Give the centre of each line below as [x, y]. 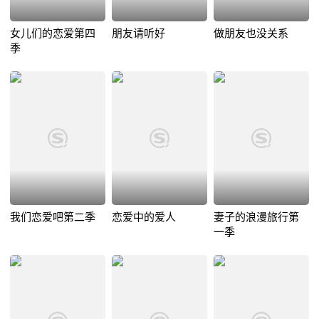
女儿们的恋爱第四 [53, 33]
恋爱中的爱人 [143, 217]
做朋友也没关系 [251, 33]
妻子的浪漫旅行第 [256, 217]
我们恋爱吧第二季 [53, 217]
